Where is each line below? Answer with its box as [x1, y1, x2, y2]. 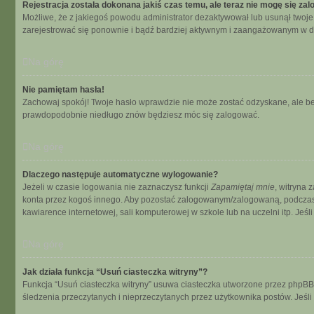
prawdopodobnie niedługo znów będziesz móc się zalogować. [22, 110, 259, 120]
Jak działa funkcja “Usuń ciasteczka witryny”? [22, 267, 207, 277]
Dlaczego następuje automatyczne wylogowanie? [22, 170, 218, 179]
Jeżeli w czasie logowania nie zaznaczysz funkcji [22, 182, 211, 192]
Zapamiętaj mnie [211, 182, 275, 192]
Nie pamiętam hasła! [22, 85, 104, 95]
